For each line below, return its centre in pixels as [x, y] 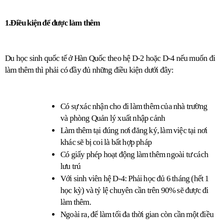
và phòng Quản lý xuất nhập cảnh [114, 118]
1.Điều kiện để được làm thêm [53, 23]
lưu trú [71, 166]
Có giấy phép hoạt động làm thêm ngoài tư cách [134, 154]
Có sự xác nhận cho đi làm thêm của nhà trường [134, 106]
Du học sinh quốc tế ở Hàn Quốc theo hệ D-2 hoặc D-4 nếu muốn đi [110, 58]
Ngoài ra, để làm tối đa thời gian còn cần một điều [137, 214]
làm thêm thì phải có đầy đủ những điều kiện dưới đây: [89, 70]
